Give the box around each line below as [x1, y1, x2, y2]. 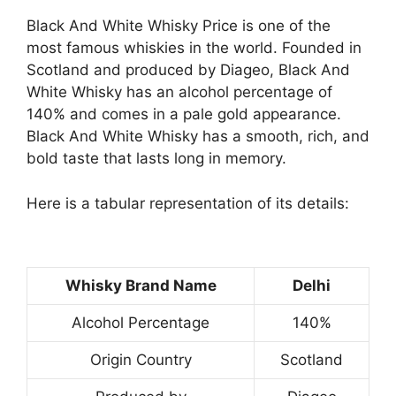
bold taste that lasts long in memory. [27, 149, 286, 167]
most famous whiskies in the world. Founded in [27, 39, 362, 57]
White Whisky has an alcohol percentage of [27, 83, 332, 101]
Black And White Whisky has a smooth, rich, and [27, 127, 369, 145]
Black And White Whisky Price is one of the [27, 17, 331, 34]
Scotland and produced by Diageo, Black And [27, 61, 350, 79]
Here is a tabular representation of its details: [27, 194, 349, 212]
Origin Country [89, 350, 192, 369]
